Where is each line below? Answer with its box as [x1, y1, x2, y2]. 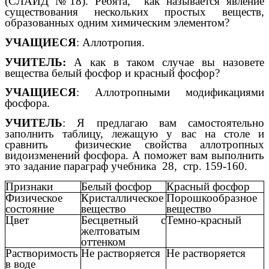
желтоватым [81, 224, 140, 237]
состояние [5, 202, 54, 215]
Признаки [5, 180, 53, 193]
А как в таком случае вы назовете [66, 55, 264, 68]
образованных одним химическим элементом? [5, 16, 232, 29]
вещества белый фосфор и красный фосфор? [5, 66, 220, 79]
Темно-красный [166, 213, 241, 226]
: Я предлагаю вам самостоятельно [62, 116, 264, 129]
